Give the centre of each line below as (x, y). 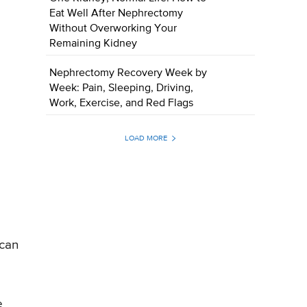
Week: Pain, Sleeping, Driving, (122, 89)
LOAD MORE (146, 138)
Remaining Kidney (94, 44)
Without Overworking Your (113, 29)
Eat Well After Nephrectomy (116, 14)
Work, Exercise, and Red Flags (122, 104)
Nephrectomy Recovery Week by (128, 74)
